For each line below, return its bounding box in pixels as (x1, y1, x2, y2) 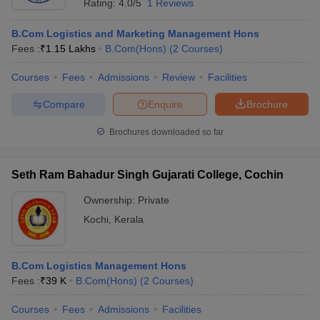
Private (138, 194, 169, 206)
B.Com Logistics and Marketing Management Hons (11, 28, 259, 39)
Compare (42, 98, 85, 110)
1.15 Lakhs (46, 43, 96, 54)
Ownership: (84, 194, 138, 206)
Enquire (148, 98, 183, 110)
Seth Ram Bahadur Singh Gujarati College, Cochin (11, 169, 284, 181)
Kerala (114, 214, 144, 225)
